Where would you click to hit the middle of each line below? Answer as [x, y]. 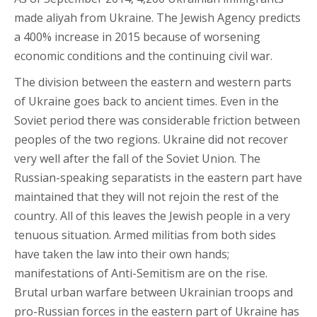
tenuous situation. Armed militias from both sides [145, 235]
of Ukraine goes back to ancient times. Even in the [146, 101]
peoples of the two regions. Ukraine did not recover [151, 139]
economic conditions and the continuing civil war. [143, 56]
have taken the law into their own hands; [122, 254]
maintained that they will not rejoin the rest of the [146, 196]
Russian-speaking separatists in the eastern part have [158, 177]
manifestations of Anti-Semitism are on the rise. [141, 273]
